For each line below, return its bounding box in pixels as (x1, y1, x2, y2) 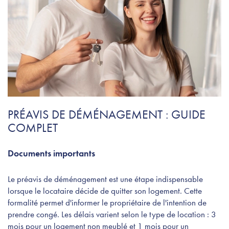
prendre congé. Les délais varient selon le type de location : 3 (8, 208, 216, 220)
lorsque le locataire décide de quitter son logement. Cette (8, 185, 202, 196)
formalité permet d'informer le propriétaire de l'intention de (8, 196, 207, 208)
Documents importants (8, 147, 95, 159)
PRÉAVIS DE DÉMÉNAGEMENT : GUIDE (8, 106, 205, 122)
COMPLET (8, 119, 58, 135)
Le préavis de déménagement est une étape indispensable (8, 173, 203, 185)
